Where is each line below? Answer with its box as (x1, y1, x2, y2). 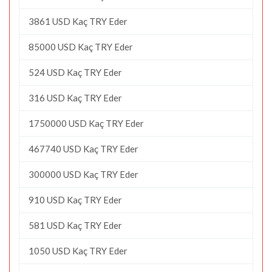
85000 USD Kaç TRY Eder (29, 41, 133, 52)
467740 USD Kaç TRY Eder (29, 143, 138, 154)
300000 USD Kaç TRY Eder (29, 168, 138, 180)
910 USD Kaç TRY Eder (29, 194, 122, 205)
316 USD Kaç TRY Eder (29, 92, 122, 103)
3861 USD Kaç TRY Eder (29, 15, 127, 27)
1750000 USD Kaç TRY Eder (29, 117, 144, 129)
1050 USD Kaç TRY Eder (29, 245, 127, 256)
